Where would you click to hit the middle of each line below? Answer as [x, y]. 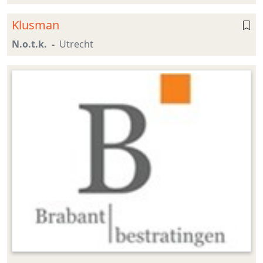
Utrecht [76, 44]
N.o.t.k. [29, 44]
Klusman [36, 25]
